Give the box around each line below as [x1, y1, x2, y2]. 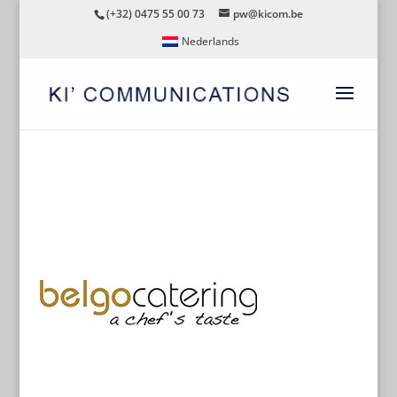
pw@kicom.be [233, 6, 303, 21]
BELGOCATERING [37, 175, 210, 206]
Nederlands [182, 33, 240, 49]
